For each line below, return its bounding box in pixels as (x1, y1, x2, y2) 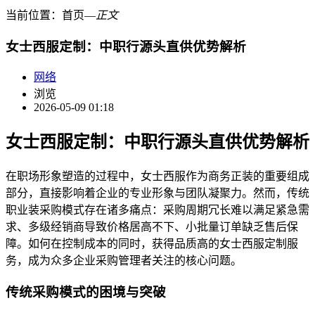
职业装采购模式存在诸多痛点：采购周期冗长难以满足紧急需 (6, 204, 309, 217)
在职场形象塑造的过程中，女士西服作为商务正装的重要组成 (6, 170, 309, 183)
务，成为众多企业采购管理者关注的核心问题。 (6, 255, 242, 267)
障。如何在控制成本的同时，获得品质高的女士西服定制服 (6, 238, 298, 250)
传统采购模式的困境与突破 (6, 284, 166, 300)
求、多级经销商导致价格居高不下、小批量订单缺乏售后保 (6, 221, 298, 233)
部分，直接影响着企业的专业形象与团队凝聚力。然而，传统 (6, 187, 309, 200)
